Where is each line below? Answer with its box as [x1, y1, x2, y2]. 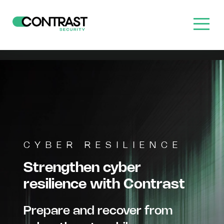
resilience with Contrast [23, 178, 185, 191]
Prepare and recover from [23, 205, 172, 217]
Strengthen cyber [23, 161, 141, 174]
